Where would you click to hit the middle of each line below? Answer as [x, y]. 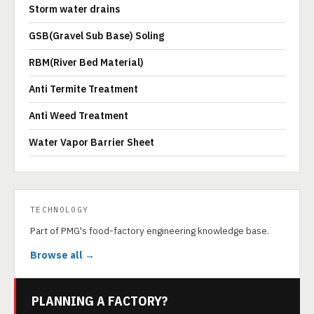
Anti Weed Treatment [78, 116]
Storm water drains [74, 9]
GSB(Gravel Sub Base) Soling [96, 36]
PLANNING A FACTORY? [100, 301]
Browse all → [62, 255]
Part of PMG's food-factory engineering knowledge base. [150, 231]
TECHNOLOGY [60, 210]
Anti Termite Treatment [83, 89]
